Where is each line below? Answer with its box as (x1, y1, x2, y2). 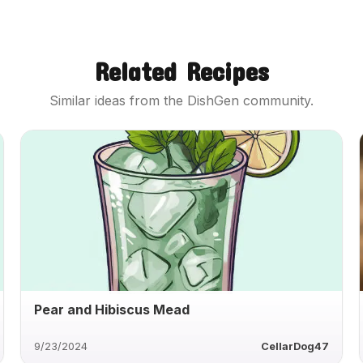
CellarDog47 (260, 340, 329, 352)
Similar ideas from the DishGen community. (49, 92, 314, 109)
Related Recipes (94, 56, 269, 86)
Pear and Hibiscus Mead (34, 301, 190, 318)
